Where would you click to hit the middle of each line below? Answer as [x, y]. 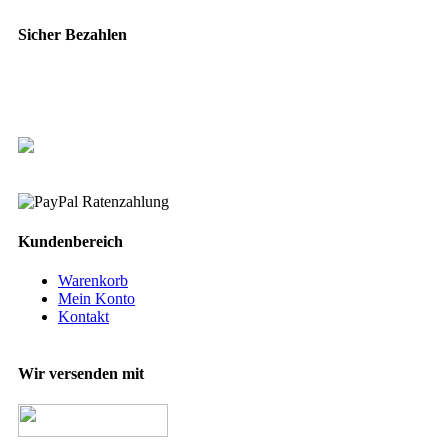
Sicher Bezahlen [72, 35]
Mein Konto [96, 298]
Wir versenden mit [81, 374]
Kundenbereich [70, 241]
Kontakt [83, 316]
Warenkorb [93, 280]
